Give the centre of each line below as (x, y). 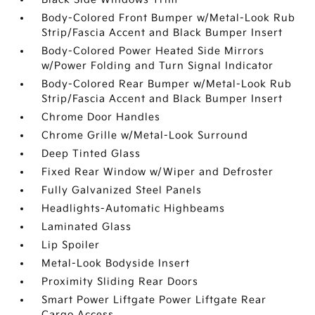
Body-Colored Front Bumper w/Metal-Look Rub (169, 18)
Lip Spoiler (71, 245)
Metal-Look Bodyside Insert (116, 263)
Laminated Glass (87, 227)
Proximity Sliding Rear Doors (120, 282)
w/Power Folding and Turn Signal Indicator (158, 66)
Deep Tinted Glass (91, 154)
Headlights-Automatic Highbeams (134, 208)
